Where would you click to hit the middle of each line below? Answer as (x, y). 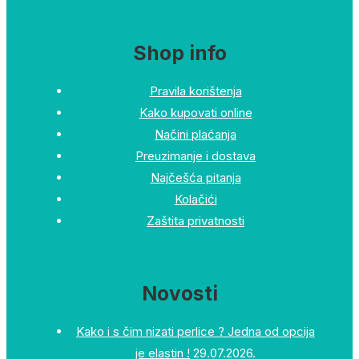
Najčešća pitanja (196, 178)
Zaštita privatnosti (196, 221)
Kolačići (196, 200)
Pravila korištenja (196, 91)
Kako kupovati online (196, 113)
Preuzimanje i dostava (196, 156)
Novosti (179, 294)
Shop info (179, 53)
